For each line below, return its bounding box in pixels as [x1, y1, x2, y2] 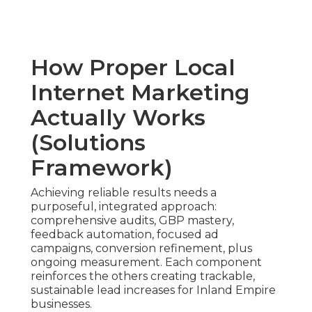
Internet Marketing [31, 79, 250, 107]
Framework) [31, 154, 173, 182]
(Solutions [31, 129, 146, 157]
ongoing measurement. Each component [31, 256, 262, 270]
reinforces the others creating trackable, [31, 270, 255, 283]
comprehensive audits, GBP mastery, [31, 214, 234, 228]
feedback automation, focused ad [31, 228, 219, 242]
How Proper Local [31, 54, 235, 81]
